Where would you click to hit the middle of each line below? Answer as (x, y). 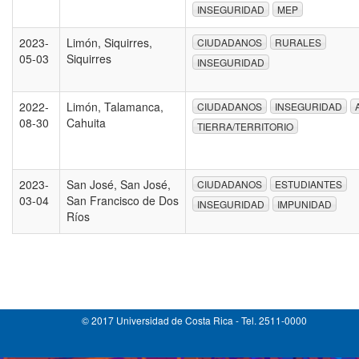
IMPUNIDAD (305, 204)
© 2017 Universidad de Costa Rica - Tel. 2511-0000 (194, 320)
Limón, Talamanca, (115, 107)
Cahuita (86, 123)
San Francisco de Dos (123, 200)
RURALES (298, 42)
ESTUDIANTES (309, 184)
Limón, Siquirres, (109, 42)
